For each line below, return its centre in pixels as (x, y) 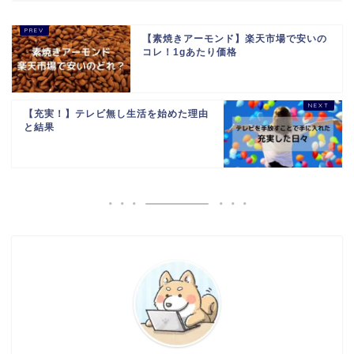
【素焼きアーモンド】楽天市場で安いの (235, 38)
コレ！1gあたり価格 (190, 52)
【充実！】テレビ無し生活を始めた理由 (116, 113)
